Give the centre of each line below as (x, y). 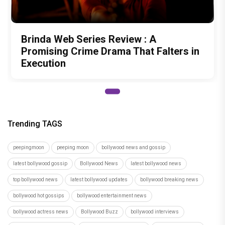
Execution (43, 63)
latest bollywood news (156, 163)
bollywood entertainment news (112, 195)
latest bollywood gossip (40, 163)
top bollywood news (35, 179)
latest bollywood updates (99, 179)
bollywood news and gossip (133, 147)
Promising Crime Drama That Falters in (110, 51)
